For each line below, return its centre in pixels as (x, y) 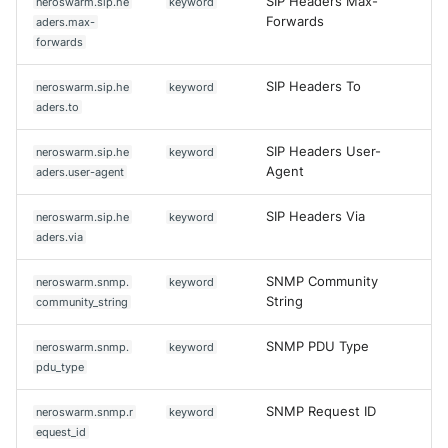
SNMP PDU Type (317, 346)
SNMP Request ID (321, 411)
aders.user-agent (80, 171)
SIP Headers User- (323, 151)
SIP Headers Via (315, 216)
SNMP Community (322, 281)
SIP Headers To (313, 86)
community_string (82, 301)
